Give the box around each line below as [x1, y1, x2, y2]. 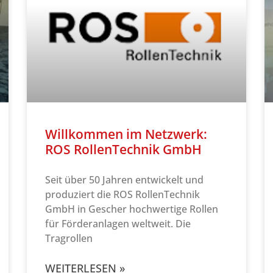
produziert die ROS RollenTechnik [45, 188, 200, 202]
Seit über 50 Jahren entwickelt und [45, 173, 204, 187]
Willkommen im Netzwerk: [45, 126, 207, 143]
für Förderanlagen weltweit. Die [45, 217, 191, 231]
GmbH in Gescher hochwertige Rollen [45, 202, 218, 216]
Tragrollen [45, 232, 93, 246]
